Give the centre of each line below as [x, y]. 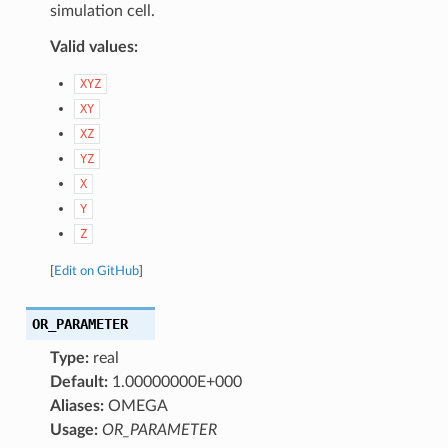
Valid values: [93, 46]
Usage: [73, 429]
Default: [78, 381]
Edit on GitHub [96, 270]
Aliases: [76, 405]
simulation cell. [102, 10]
